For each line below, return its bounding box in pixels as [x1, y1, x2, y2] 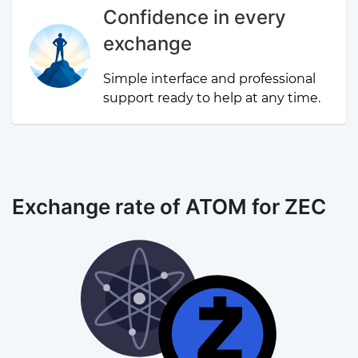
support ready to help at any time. [103, 90, 321, 105]
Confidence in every [103, 6, 287, 29]
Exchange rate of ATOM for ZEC [12, 194, 326, 219]
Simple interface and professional [103, 71, 316, 86]
